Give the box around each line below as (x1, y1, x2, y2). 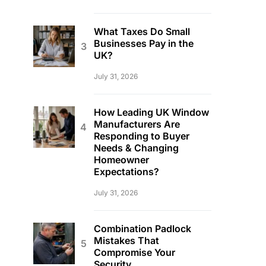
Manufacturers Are (94, 118, 180, 130)
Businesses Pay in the (94, 37, 194, 49)
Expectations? (94, 166, 159, 178)
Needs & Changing (94, 142, 179, 154)
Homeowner (94, 154, 149, 166)
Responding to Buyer (94, 130, 189, 142)
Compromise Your (94, 246, 175, 258)
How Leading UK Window (94, 106, 209, 118)
